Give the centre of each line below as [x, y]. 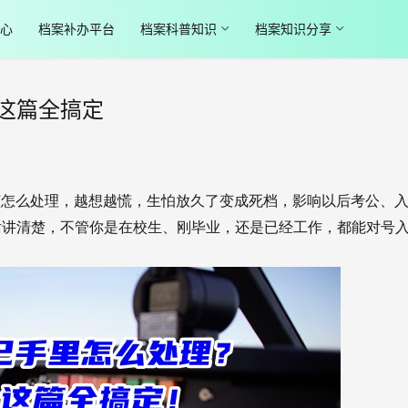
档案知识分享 [293, 29]
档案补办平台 [76, 29]
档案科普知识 [178, 29]
